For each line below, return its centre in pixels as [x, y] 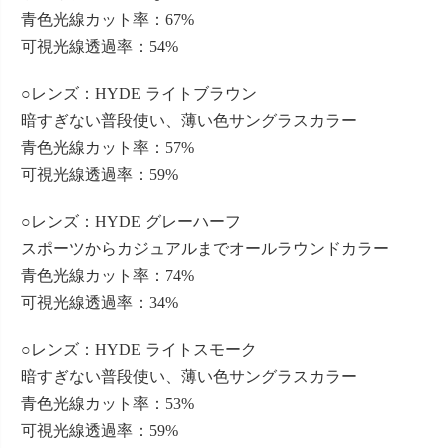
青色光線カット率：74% [107, 276]
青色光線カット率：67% [107, 20]
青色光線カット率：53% [107, 404]
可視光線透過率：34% [99, 303]
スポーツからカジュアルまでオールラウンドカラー [205, 249]
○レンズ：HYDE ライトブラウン [139, 94]
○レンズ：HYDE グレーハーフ [131, 222]
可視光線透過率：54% [99, 47]
